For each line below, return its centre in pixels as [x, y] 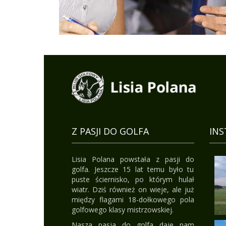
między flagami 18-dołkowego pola [133, 200]
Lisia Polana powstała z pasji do [133, 159]
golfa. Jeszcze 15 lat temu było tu [133, 169]
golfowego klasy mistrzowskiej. [123, 210]
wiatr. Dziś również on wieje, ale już [133, 190]
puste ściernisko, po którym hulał [133, 180]
